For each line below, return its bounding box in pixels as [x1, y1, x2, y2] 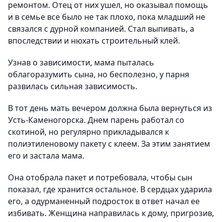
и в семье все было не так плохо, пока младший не [8, 11, 205, 22]
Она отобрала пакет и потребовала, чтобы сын [8, 172, 192, 183]
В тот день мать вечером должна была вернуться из [8, 103, 212, 113]
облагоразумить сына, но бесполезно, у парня [8, 69, 189, 80]
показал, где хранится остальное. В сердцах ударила [8, 184, 212, 195]
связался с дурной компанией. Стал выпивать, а [8, 23, 194, 34]
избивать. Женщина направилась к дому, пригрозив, [8, 208, 214, 219]
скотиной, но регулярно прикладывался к [8, 126, 169, 137]
